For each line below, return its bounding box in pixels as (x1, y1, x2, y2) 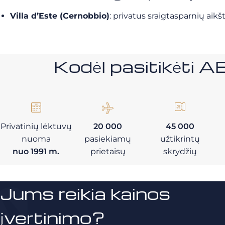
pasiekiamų (84, 134, 132, 144)
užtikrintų (160, 134, 200, 144)
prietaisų (90, 147, 126, 156)
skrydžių (163, 147, 197, 156)
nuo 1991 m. (13, 147, 60, 156)
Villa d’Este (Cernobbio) (10, 11, 109, 21)
